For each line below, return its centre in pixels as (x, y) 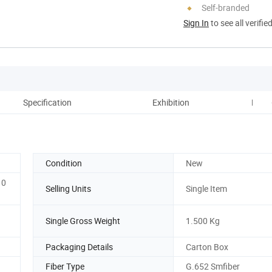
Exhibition (171, 102)
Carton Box (207, 246)
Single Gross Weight (83, 221)
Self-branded (226, 7)
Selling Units (68, 189)
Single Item (206, 189)
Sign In (196, 22)
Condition (64, 163)
